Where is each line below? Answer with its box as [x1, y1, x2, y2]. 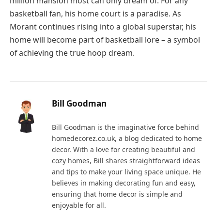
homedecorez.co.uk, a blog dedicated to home [52, 133, 202, 143]
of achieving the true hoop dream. [10, 47, 135, 58]
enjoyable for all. [52, 200, 106, 210]
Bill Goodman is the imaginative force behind [52, 122, 199, 132]
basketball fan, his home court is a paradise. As [10, 8, 181, 19]
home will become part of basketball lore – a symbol [10, 34, 200, 45]
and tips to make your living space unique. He [52, 167, 201, 176]
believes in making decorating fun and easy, [52, 178, 196, 187]
